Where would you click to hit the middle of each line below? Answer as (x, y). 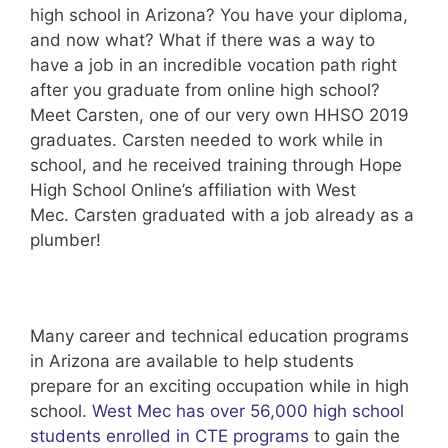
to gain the (354, 435)
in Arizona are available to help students (192, 360)
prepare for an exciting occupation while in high (219, 385)
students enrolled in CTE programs (169, 435)
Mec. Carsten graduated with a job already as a (222, 214)
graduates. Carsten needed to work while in (206, 139)
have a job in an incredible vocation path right (213, 64)
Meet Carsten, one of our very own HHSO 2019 (219, 114)
